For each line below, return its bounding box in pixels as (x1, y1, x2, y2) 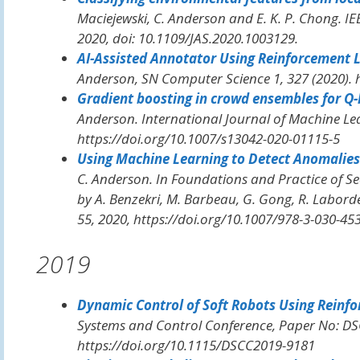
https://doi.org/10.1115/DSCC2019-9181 (76, 335, 315, 354)
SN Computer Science (141, 69, 270, 88)
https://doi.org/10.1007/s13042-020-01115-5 (76, 129, 340, 148)
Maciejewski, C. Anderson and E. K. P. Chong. (76, 9, 345, 27)
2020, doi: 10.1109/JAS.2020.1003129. (76, 29, 298, 47)
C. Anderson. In (76, 170, 171, 188)
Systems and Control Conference (76, 315, 272, 334)
